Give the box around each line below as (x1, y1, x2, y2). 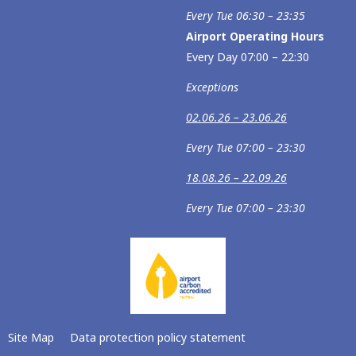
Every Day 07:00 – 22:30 (186, 49, 309, 64)
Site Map (8, 330, 54, 346)
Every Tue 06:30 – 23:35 (186, 8, 305, 23)
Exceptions (186, 79, 238, 95)
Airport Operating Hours (186, 29, 324, 44)
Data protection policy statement (70, 330, 246, 346)
